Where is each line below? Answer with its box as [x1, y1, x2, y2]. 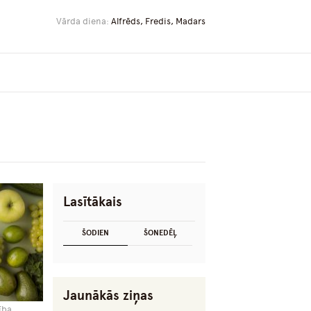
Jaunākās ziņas [63, 287, 153, 304]
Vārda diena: [56, 16, 111, 26]
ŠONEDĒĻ [143, 228, 177, 238]
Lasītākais [63, 194, 122, 210]
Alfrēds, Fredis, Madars [111, 16, 205, 26]
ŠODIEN [82, 228, 110, 238]
